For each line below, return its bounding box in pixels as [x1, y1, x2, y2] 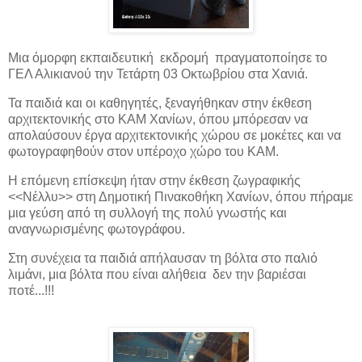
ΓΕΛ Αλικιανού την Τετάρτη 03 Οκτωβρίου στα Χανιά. [8, 67, 308, 82]
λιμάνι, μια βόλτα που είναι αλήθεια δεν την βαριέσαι [8, 267, 306, 281]
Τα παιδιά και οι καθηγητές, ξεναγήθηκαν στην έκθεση [8, 95, 312, 110]
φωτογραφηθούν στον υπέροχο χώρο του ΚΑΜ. [8, 144, 279, 158]
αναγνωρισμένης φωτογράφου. [8, 221, 185, 236]
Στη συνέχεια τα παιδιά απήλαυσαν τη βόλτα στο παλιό [8, 250, 318, 265]
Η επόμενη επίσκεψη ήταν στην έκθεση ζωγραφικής [8, 173, 301, 187]
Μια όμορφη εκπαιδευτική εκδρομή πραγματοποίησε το [8, 51, 327, 65]
